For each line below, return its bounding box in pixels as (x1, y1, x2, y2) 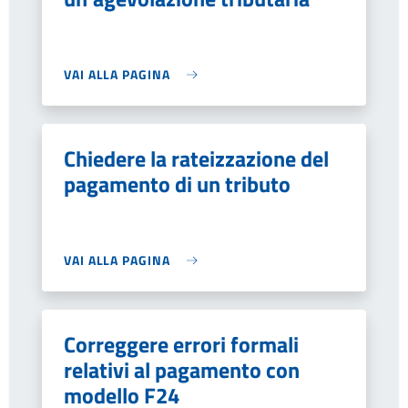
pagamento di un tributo (64, 168, 291, 200)
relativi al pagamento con (64, 353, 300, 386)
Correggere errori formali (64, 328, 299, 361)
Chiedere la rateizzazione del (64, 142, 329, 175)
